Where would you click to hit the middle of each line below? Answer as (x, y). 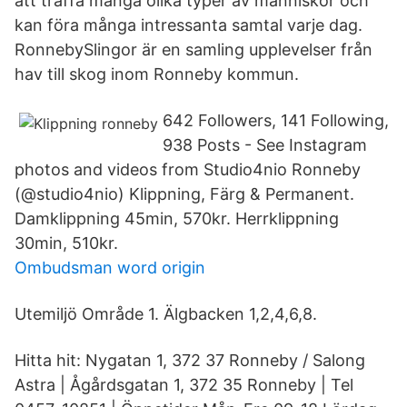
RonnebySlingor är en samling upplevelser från (194, 50)
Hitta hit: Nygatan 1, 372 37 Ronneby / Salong (190, 360)
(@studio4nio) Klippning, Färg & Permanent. (184, 194)
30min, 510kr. (66, 243)
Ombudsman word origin (110, 268)
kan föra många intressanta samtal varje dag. (189, 25)
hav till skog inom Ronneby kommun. (157, 74)
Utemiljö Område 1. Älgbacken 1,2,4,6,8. (166, 314)
